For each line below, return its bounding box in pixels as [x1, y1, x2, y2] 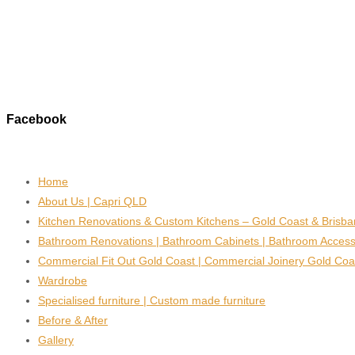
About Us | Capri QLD [38, 194, 147, 208]
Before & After [38, 313, 108, 326]
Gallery [38, 333, 74, 346]
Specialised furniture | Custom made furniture [38, 293, 265, 307]
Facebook [6, 112, 67, 127]
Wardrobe [38, 273, 87, 287]
